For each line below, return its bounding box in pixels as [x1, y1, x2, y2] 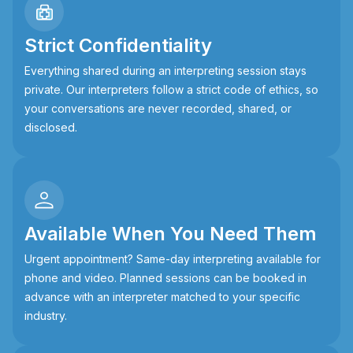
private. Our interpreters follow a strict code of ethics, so [24, 83, 318, 97]
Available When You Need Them [24, 222, 317, 246]
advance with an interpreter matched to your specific [24, 290, 300, 304]
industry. [24, 309, 67, 323]
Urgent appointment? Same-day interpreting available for [24, 252, 321, 266]
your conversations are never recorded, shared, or [24, 102, 292, 116]
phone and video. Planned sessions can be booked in [24, 271, 307, 285]
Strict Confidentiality [24, 34, 212, 58]
